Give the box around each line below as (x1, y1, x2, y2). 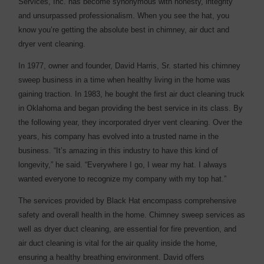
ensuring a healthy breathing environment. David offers (18, 252, 205, 262)
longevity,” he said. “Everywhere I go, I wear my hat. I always (18, 160, 227, 169)
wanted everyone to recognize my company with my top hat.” (18, 174, 227, 183)
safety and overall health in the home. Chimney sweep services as (18, 210, 246, 219)
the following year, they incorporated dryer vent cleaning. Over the (18, 117, 243, 127)
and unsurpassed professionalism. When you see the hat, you (18, 11, 230, 21)
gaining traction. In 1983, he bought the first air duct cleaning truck (18, 89, 245, 98)
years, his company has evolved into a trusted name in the (18, 131, 219, 141)
